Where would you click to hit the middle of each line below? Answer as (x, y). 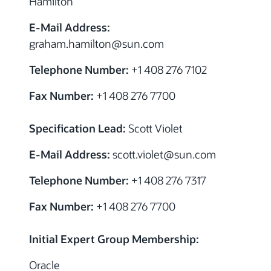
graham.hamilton (70, 44)
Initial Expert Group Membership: (114, 239)
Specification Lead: (77, 129)
